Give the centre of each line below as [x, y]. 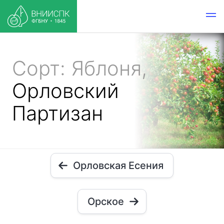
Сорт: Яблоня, [79, 68]
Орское [106, 201]
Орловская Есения [118, 165]
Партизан [57, 113]
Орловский [65, 91]
